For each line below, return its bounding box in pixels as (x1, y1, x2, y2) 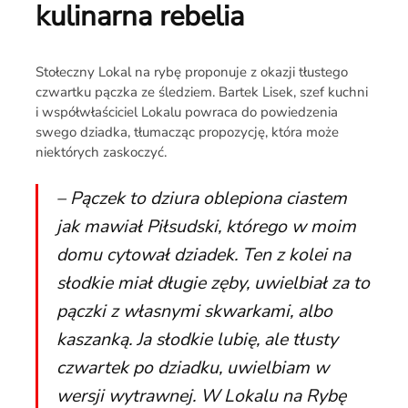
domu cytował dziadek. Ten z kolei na (56, 242, 351, 267)
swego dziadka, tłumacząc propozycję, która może (35, 123, 339, 141)
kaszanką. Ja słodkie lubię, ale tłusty (56, 327, 338, 352)
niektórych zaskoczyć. (35, 143, 167, 161)
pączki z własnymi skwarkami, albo (56, 299, 332, 323)
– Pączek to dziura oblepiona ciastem (56, 186, 347, 210)
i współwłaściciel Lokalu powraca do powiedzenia (35, 103, 338, 121)
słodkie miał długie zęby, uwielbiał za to (56, 270, 370, 295)
